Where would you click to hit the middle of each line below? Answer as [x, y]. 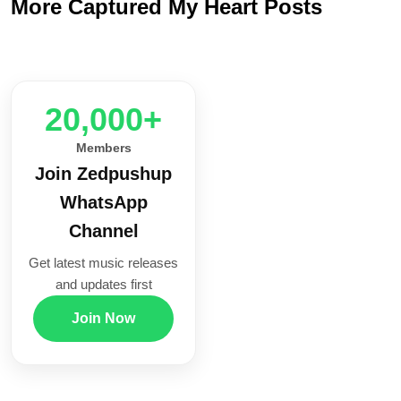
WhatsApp [103, 203]
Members [103, 148]
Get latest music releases [103, 263]
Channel [103, 231]
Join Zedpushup [103, 174]
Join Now [103, 319]
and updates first [103, 285]
